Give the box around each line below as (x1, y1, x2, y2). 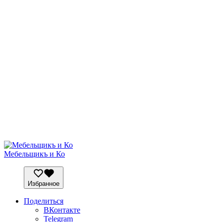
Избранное (28, 180, 59, 188)
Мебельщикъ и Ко (4, 149, 65, 158)
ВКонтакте (44, 206, 80, 215)
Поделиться (24, 197, 63, 206)
